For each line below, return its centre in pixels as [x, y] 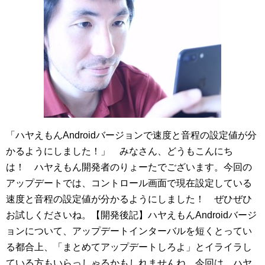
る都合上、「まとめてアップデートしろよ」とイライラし [129, 247]
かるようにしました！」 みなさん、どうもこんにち [119, 151]
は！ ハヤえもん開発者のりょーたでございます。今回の [129, 167]
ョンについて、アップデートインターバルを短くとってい [129, 231]
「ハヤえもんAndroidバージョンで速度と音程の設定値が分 [131, 135]
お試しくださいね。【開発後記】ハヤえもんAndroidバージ [131, 215]
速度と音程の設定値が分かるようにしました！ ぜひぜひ [129, 199]
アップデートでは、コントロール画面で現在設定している [129, 183]
